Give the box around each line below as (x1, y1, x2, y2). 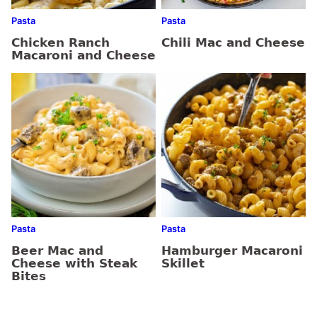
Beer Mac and (11, 243, 103, 258)
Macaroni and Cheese (11, 47, 156, 62)
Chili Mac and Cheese (161, 35, 305, 50)
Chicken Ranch (11, 35, 110, 50)
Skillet (161, 255, 204, 270)
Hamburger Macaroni (161, 243, 303, 258)
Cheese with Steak (11, 255, 137, 270)
